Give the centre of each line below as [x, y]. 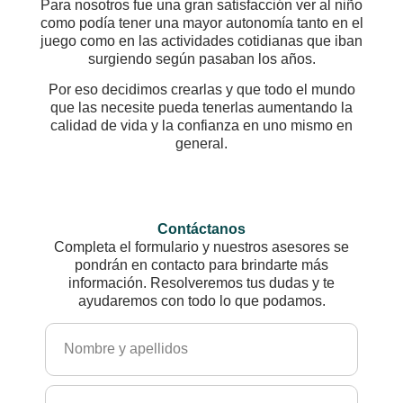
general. [201, 144]
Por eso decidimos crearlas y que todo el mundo [201, 90]
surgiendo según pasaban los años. [201, 58]
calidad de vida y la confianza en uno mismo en [201, 126]
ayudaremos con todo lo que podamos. [201, 300]
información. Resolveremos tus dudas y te [201, 282]
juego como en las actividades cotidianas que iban [201, 40]
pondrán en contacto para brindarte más [201, 264]
